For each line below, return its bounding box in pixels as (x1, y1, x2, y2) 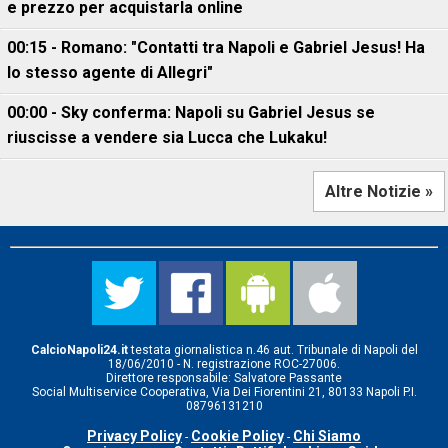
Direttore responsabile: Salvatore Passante (106, 371, 342, 385)
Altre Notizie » (325, 182, 433, 201)
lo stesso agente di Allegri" (7, 63, 213, 82)
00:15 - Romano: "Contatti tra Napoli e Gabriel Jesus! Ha (7, 38, 425, 57)
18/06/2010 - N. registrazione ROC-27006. (108, 357, 340, 371)
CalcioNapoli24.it (30, 343, 128, 357)
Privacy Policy (87, 428, 182, 444)
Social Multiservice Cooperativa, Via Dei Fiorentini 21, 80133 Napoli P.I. (31, 385, 417, 399)
